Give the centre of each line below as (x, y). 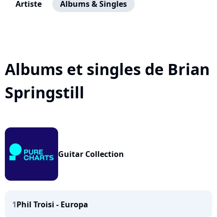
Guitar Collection (91, 154)
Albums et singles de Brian (107, 69)
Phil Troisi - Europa (52, 204)
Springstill (45, 92)
